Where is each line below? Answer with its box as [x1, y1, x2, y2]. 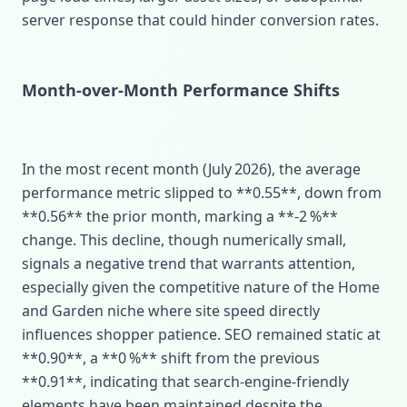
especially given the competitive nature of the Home [22, 277, 380, 297]
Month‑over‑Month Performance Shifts [22, 79, 340, 101]
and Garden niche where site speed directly [22, 301, 320, 321]
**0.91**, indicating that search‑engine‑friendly [22, 372, 349, 392]
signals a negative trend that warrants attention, [22, 253, 355, 273]
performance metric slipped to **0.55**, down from [22, 183, 382, 203]
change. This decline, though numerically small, [22, 230, 346, 250]
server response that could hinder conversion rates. [22, 10, 379, 30]
